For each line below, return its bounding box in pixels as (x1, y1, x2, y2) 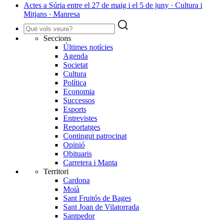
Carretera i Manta (63, 158, 117, 167)
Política (63, 78, 86, 87)
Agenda (63, 52, 88, 61)
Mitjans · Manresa (24, 10, 80, 19)
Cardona (63, 176, 90, 185)
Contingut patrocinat (63, 132, 127, 141)
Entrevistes (63, 114, 97, 123)
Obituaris (63, 149, 92, 158)
